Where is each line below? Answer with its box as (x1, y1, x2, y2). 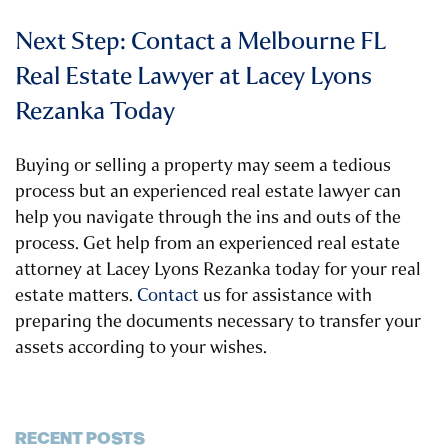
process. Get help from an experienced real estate (15, 231, 400, 256)
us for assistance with (203, 283, 372, 308)
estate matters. (15, 283, 137, 308)
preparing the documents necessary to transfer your (15, 309, 421, 334)
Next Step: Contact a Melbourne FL (15, 24, 386, 58)
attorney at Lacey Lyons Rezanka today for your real (15, 257, 421, 282)
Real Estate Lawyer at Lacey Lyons (15, 59, 372, 93)
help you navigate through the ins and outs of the (15, 205, 401, 230)
